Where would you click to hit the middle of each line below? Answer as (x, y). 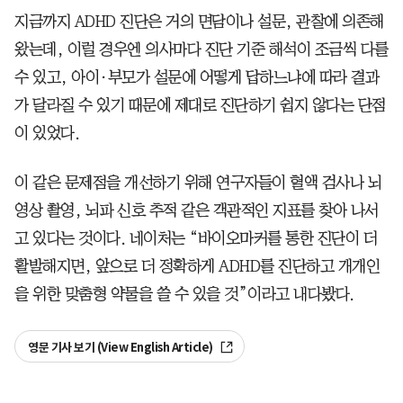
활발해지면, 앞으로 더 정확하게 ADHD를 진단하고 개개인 (197, 267)
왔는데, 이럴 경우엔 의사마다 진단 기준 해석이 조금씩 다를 (201, 50)
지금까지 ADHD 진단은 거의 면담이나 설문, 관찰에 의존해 (199, 22)
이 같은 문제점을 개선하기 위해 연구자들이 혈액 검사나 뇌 (198, 183)
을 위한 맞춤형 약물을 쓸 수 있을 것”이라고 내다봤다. (184, 295)
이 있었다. (47, 134)
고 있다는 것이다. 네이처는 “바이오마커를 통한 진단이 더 (196, 239)
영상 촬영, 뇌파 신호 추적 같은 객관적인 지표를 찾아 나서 (197, 211)
